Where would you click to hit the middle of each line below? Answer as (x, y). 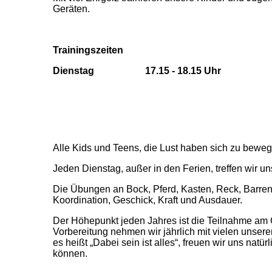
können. (70, 253)
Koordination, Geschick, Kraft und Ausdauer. (148, 200)
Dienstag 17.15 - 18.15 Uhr (137, 71)
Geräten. (73, 9)
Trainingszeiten (88, 50)
